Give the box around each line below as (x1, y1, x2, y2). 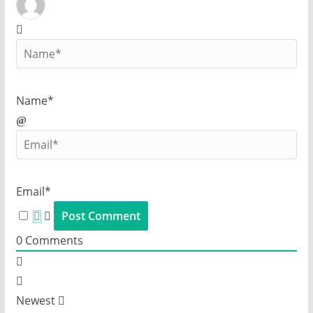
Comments (22, 233, 83, 249)
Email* (15, 184, 51, 200)
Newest (15, 293, 55, 309)
